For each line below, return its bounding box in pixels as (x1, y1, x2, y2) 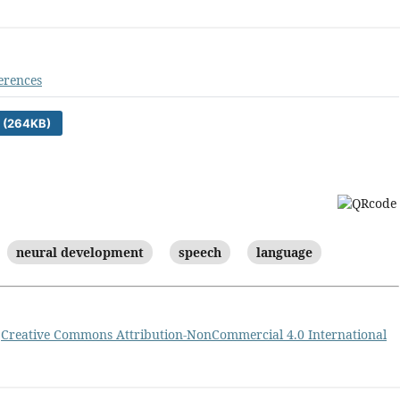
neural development (16, 243, 144, 261)
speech (179, 243, 221, 261)
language (256, 243, 312, 261)
